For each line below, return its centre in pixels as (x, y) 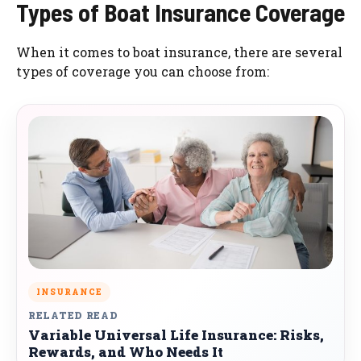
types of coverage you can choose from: (143, 72)
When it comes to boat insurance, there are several (179, 52)
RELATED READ (73, 315)
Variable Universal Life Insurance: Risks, (176, 335)
